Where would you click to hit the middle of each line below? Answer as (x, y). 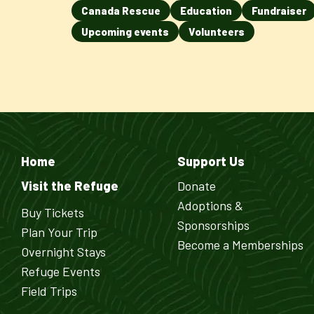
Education (206, 11)
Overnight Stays (63, 252)
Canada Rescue (121, 11)
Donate (196, 186)
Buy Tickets (53, 212)
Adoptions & (210, 205)
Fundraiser (279, 11)
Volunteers (217, 32)
